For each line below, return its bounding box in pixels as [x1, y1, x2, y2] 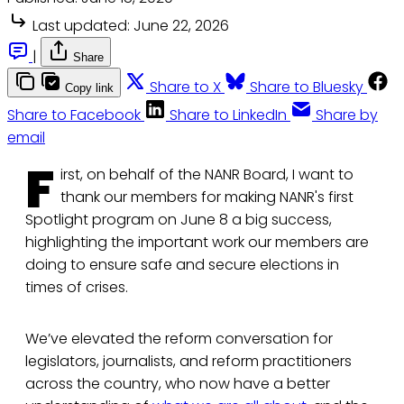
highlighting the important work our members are [25, 232, 369, 253]
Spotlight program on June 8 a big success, [25, 209, 332, 231]
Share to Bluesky [250, 77, 363, 98]
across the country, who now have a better [25, 373, 330, 395]
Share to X [150, 77, 221, 98]
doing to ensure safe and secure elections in [25, 254, 339, 276]
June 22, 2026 [133, 15, 229, 37]
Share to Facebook [7, 105, 141, 126]
